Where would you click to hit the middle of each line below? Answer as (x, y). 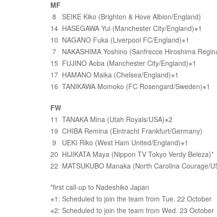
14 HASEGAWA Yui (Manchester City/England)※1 (126, 28)
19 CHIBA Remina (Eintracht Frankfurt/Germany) (126, 131)
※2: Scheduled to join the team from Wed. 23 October (132, 210)
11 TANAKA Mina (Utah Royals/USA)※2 (111, 119)
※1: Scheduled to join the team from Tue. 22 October (131, 199)
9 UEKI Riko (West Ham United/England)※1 (119, 142)
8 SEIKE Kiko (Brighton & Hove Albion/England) (126, 16)
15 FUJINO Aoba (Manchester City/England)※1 (123, 63)
